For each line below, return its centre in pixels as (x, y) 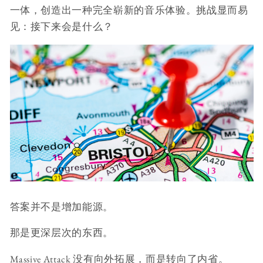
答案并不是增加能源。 (62, 206)
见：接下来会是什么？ (62, 27)
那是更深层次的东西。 (62, 233)
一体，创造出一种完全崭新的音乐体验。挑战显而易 (129, 10)
